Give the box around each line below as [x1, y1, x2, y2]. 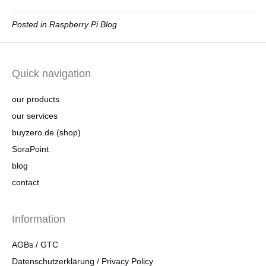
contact [12, 178, 39, 188]
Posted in [12, 20, 49, 30]
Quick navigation [12, 68, 91, 80]
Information [12, 213, 65, 226]
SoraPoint [12, 144, 49, 154]
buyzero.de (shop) [12, 128, 81, 138]
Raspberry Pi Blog [49, 20, 117, 30]
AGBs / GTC [12, 240, 58, 250]
